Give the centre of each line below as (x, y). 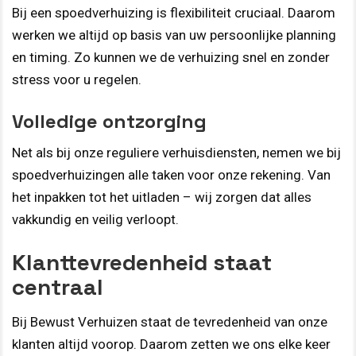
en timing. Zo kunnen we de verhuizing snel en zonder (171, 58)
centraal (58, 287)
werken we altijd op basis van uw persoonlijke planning (174, 35)
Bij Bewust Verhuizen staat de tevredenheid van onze (170, 322)
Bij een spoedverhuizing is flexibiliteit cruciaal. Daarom (174, 13)
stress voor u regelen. (77, 80)
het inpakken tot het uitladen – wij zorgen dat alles (162, 197)
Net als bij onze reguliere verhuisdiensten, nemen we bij (176, 152)
